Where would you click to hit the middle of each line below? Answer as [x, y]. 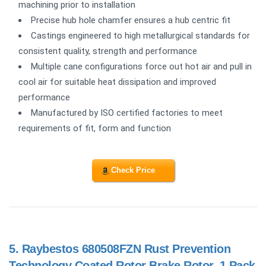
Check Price [133, 170]
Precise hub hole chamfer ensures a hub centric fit [131, 20]
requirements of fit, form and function [95, 128]
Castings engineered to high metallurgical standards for [140, 35]
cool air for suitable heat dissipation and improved [117, 82]
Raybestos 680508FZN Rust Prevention [126, 249]
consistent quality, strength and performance [108, 51]
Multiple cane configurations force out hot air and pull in [141, 66]
